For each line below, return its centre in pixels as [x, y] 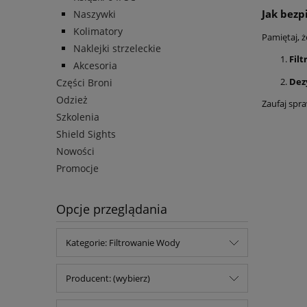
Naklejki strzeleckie [117, 49]
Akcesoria [95, 66]
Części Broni [84, 83]
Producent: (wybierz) [108, 279]
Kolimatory [98, 32]
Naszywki [95, 14]
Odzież [72, 100]
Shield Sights [86, 134]
